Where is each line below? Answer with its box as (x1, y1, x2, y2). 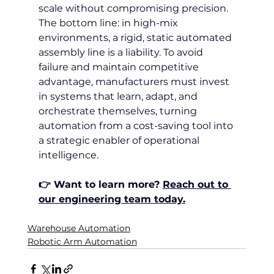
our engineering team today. (38, 193, 185, 205)
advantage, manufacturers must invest (38, 75, 232, 87)
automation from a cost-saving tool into (38, 119, 235, 131)
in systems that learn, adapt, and (38, 90, 200, 102)
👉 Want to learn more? (38, 178, 163, 190)
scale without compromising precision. (38, 2, 228, 14)
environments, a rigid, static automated (38, 31, 234, 43)
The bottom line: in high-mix (38, 17, 180, 29)
